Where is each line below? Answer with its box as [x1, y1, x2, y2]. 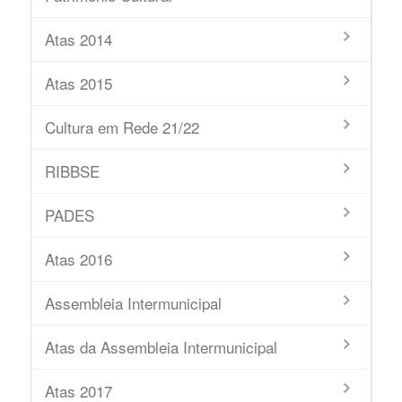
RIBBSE [44, 160, 100, 182]
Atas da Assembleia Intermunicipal [44, 336, 277, 358]
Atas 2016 [44, 248, 112, 270]
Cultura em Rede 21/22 [44, 116, 199, 138]
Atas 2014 [44, 28, 112, 50]
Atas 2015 [44, 72, 112, 94]
